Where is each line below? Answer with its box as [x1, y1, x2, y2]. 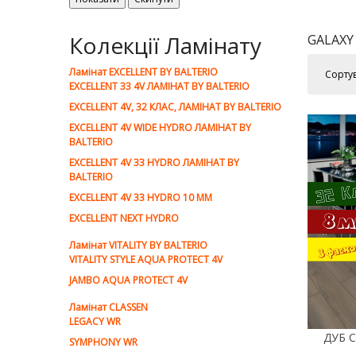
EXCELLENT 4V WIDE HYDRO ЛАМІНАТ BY [69, 121, 251, 134]
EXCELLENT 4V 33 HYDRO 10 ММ [69, 191, 212, 204]
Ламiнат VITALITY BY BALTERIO [69, 238, 207, 252]
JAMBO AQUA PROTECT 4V [69, 273, 188, 287]
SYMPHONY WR [69, 335, 137, 349]
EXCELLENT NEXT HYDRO [69, 211, 179, 225]
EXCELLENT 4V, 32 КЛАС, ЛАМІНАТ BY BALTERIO [69, 100, 281, 114]
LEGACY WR [69, 315, 121, 328]
